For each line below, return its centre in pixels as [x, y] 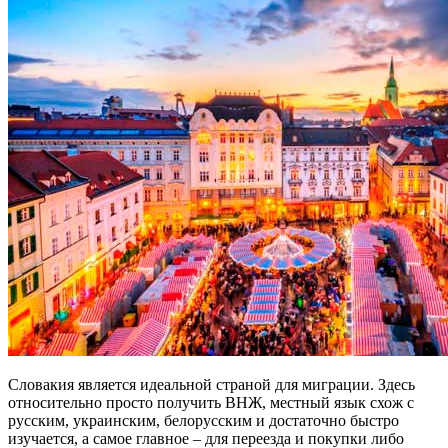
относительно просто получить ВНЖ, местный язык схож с [211, 402]
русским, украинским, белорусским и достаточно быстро [203, 420]
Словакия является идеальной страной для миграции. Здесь [211, 384]
